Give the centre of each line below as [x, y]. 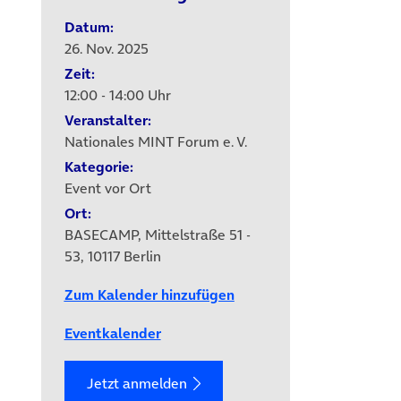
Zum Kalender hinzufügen [149, 294]
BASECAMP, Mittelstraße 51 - [157, 234]
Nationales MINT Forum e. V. [155, 141]
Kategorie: [98, 166]
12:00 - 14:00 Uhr [117, 94]
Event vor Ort [107, 188]
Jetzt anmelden [137, 384]
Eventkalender [112, 333]
